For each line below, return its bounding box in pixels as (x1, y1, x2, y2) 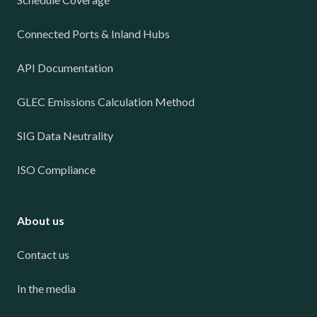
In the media (17, 282, 76, 295)
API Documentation (17, 61, 113, 74)
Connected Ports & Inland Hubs (17, 27, 170, 40)
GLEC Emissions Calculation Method (17, 95, 195, 108)
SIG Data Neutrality (17, 129, 113, 142)
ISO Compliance (17, 163, 96, 176)
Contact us (17, 248, 69, 261)
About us (17, 214, 64, 227)
